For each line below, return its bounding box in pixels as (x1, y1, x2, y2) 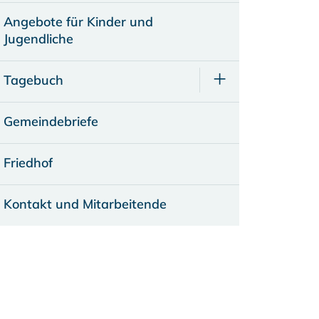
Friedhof (3, 155, 53, 171)
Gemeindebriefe (3, 113, 98, 130)
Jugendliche (3, 31, 73, 47)
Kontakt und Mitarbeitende (3, 196, 167, 212)
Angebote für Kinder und (3, 14, 153, 30)
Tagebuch (3, 72, 63, 88)
